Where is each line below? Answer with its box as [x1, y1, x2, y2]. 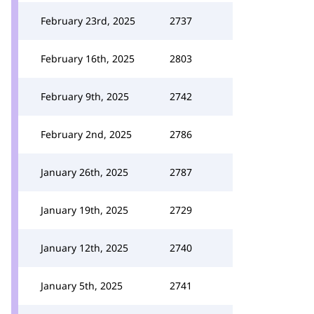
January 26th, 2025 [41, 165, 128, 179]
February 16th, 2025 [41, 52, 135, 65]
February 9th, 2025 [41, 90, 129, 103]
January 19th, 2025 [41, 203, 128, 217]
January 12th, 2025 [41, 241, 128, 254]
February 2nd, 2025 [41, 128, 132, 141]
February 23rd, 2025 [41, 14, 135, 27]
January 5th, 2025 [41, 279, 123, 292]
